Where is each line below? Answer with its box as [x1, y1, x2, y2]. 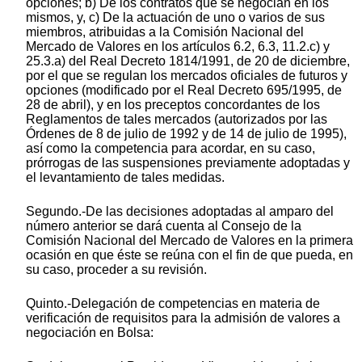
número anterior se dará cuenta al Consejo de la [26, 219, 301, 234]
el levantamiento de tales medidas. [26, 170, 225, 185]
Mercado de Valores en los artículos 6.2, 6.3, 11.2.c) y [26, 40, 330, 54]
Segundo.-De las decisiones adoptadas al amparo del [26, 204, 334, 219]
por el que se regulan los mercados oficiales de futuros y [26, 69, 347, 83]
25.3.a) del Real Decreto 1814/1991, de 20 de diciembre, [26, 54, 350, 69]
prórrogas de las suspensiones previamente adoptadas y [26, 156, 350, 170]
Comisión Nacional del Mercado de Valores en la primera [26, 234, 353, 248]
